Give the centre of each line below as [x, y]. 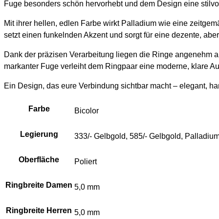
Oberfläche [39, 160]
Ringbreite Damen [39, 185]
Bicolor [87, 111]
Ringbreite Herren [39, 211]
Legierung [39, 134]
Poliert [86, 162]
